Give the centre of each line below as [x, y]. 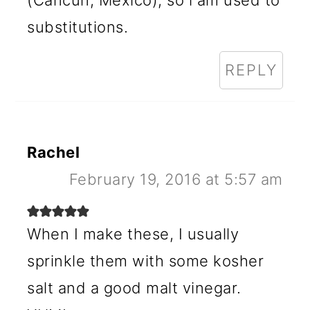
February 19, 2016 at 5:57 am [176, 180]
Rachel [54, 153]
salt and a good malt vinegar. [134, 288]
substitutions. [78, 27]
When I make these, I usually [133, 234]
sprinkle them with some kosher [146, 261]
